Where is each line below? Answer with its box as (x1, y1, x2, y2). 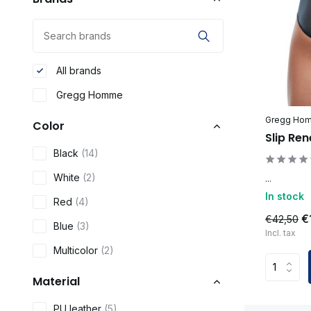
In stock (265, 190, 304, 203)
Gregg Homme (53, 89, 123, 101)
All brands (53, 65, 101, 76)
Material (33, 274, 80, 289)
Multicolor (53, 244, 101, 256)
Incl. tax (265, 228, 296, 239)
